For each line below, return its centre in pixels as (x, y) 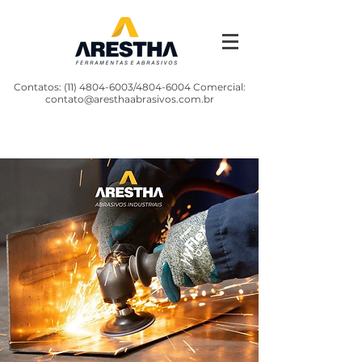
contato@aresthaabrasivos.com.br (129, 99)
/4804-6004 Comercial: (189, 87)
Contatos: (38, 87)
